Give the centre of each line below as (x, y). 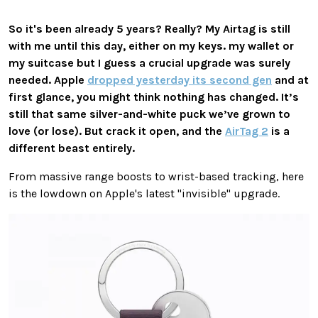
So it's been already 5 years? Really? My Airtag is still (149, 28)
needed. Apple (48, 79)
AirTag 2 (247, 131)
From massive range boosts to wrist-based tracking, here (156, 176)
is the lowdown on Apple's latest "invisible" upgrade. (144, 193)
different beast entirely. (72, 148)
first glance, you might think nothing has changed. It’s (154, 97)
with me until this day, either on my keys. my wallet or (151, 45)
